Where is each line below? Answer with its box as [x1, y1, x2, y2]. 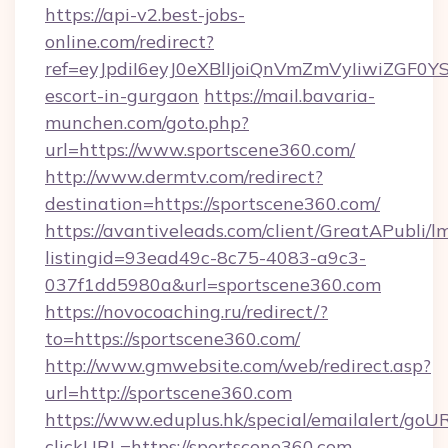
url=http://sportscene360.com [45, 381, 292, 404]
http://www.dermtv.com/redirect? [45, 165, 323, 188]
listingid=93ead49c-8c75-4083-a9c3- [45, 246, 366, 269]
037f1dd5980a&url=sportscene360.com [45, 273, 381, 296]
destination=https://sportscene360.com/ [45, 192, 380, 215]
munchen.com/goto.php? [45, 111, 249, 134]
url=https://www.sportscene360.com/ [45, 138, 355, 161]
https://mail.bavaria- [204, 84, 375, 107]
